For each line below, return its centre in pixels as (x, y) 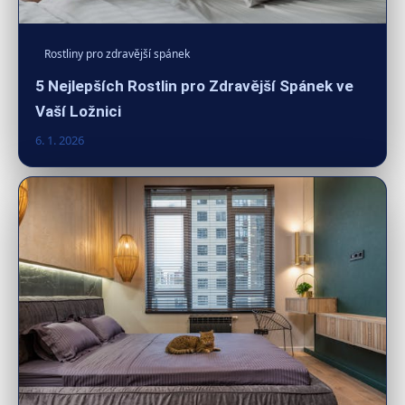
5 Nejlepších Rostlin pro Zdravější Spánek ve (194, 86)
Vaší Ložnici (78, 112)
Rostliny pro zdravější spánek (117, 54)
